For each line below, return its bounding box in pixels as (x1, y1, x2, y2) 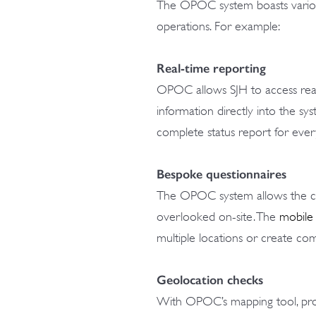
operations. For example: (157, 19, 280, 33)
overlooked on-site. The (157, 209, 279, 224)
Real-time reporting (157, 61, 266, 76)
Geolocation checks (157, 272, 263, 288)
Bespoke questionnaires (157, 166, 286, 182)
